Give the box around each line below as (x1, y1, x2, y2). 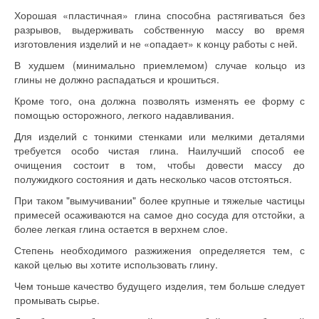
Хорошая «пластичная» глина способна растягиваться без (14, 8, 305, 22)
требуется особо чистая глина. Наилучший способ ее (14, 143, 305, 157)
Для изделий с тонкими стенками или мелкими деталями (14, 129, 305, 143)
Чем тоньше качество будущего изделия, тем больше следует (14, 278, 305, 293)
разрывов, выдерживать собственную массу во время (14, 22, 305, 36)
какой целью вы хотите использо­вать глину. (14, 257, 218, 271)
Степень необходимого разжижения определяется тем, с (14, 243, 305, 257)
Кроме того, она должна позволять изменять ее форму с (14, 93, 305, 108)
